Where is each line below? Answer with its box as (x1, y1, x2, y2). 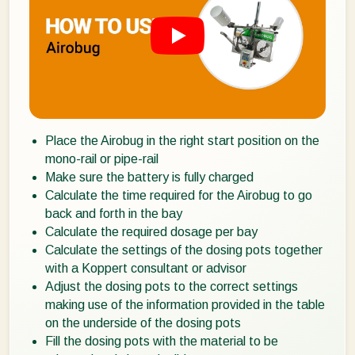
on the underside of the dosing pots (45, 316, 241, 330)
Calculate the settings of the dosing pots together (45, 243, 323, 258)
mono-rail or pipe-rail (45, 152, 158, 166)
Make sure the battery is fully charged (45, 170, 254, 185)
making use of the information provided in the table (45, 298, 325, 312)
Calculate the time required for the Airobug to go (45, 189, 312, 203)
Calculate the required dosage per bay (45, 225, 258, 239)
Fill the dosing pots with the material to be (45, 334, 278, 349)
